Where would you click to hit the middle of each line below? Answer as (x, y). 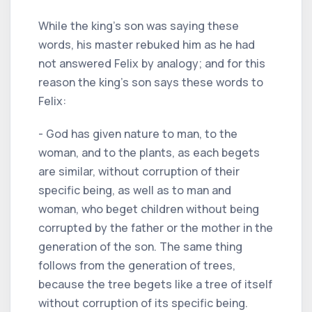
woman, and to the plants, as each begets (149, 152)
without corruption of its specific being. (143, 303)
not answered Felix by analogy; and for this (152, 63)
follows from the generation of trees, (137, 265)
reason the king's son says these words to (151, 82)
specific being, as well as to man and (135, 190)
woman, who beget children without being (149, 209)
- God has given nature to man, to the (138, 133)
